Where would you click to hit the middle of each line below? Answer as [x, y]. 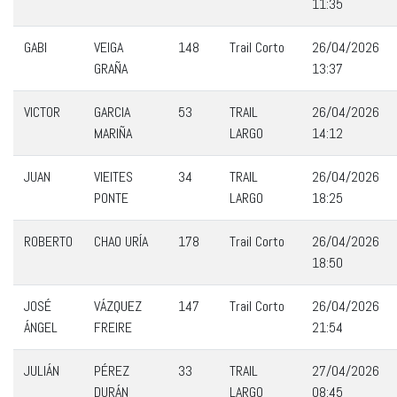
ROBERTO [48, 241]
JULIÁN [42, 371]
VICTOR [42, 112]
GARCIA [112, 112]
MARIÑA [113, 133]
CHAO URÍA [121, 241]
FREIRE [113, 327]
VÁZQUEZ [118, 306]
